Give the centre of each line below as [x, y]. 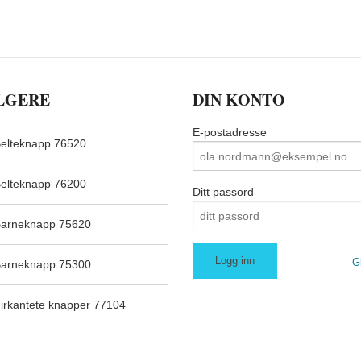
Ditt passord [223, 192]
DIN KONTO [239, 100]
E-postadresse [230, 133]
